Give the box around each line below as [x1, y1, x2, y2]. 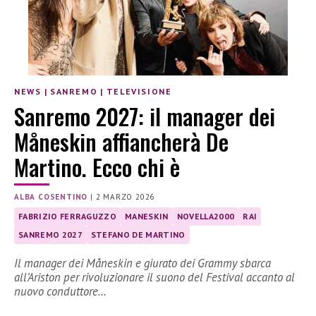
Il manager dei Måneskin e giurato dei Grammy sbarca [14, 255, 271, 271]
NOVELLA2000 [176, 210, 235, 221]
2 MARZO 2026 [95, 191, 155, 202]
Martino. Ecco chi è [14, 150, 180, 184]
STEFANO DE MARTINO [90, 229, 186, 240]
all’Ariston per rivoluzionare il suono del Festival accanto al [14, 269, 295, 285]
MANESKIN [125, 210, 169, 221]
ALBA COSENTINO [14, 191, 88, 202]
